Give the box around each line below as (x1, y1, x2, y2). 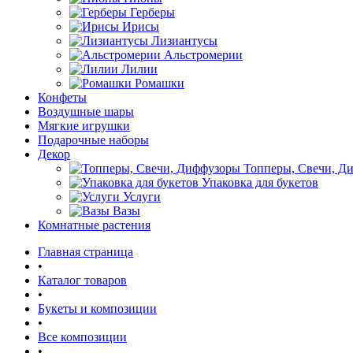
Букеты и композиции (38, 302, 157, 315)
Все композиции (38, 330, 127, 344)
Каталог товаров (38, 273, 127, 287)
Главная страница (38, 245, 133, 258)
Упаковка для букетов (202, 176, 318, 189)
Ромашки (135, 76, 184, 90)
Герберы (130, 6, 175, 19)
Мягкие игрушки (38, 119, 130, 132)
